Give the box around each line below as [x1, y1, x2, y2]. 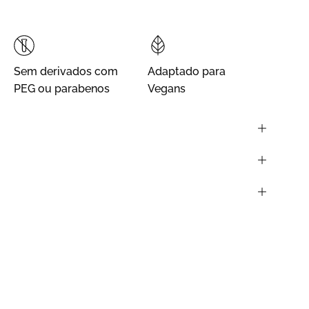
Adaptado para [148, 64, 226, 78]
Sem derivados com [14, 64, 118, 78]
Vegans [148, 81, 186, 95]
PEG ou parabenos [14, 81, 110, 95]
